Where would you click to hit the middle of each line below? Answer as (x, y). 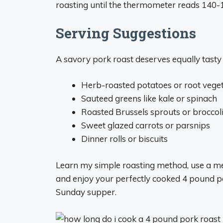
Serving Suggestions (126, 33)
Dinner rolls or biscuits (124, 139)
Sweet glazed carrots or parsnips (146, 125)
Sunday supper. (86, 192)
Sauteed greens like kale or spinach (149, 98)
